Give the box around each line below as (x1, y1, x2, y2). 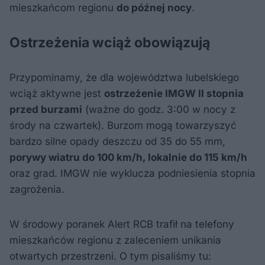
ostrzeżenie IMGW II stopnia (104, 87, 244, 99)
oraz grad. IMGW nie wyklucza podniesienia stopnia (9, 167, 256, 179)
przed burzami (9, 103, 82, 115)
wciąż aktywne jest (9, 87, 104, 99)
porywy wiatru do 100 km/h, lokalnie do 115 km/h (9, 151, 247, 163)
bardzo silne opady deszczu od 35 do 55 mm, (9, 135, 225, 147)
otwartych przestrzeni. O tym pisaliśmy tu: (9, 250, 211, 262)
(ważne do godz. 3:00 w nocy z (82, 103, 235, 115)
